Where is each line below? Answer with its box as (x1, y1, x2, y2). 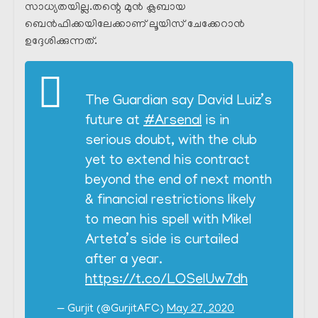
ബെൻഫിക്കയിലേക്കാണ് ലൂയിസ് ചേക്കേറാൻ (25, 19, 245, 31)
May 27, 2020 (167, 303, 234, 317)
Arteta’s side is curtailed (85, 233, 238, 249)
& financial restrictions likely (85, 193, 256, 209)
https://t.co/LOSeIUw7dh (85, 273, 248, 289)
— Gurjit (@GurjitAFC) (57, 303, 167, 317)
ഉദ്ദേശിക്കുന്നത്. (25, 36, 97, 48)
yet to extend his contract (85, 153, 250, 170)
